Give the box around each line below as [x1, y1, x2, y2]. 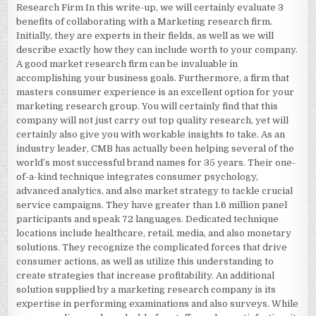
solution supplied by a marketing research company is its [16, 284, 276, 295]
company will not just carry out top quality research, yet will [16, 115, 289, 126]
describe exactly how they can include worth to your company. [16, 44, 298, 55]
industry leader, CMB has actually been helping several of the [16, 143, 295, 154]
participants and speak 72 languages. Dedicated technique [16, 214, 279, 224]
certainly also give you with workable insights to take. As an [16, 129, 286, 140]
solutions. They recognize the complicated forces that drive [16, 242, 288, 253]
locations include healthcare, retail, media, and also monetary [16, 228, 292, 238]
